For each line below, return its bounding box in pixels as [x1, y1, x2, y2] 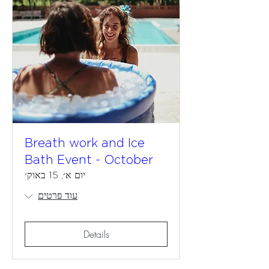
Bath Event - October [25, 154, 153, 166]
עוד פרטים [38, 191, 77, 201]
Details [83, 228, 109, 241]
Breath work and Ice [25, 138, 145, 150]
